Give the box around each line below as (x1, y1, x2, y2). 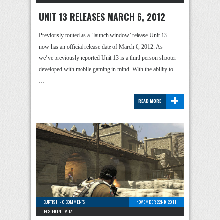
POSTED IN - (44, 208, 65, 215)
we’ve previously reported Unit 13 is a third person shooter (39, 55, 176, 61)
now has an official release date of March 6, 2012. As (39, 43, 163, 50)
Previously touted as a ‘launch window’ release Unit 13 (39, 32, 167, 39)
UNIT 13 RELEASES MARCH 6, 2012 (39, 10, 165, 23)
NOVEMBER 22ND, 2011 (136, 198, 176, 205)
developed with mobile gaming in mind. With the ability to (39, 66, 173, 73)
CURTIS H (44, 198, 59, 205)
